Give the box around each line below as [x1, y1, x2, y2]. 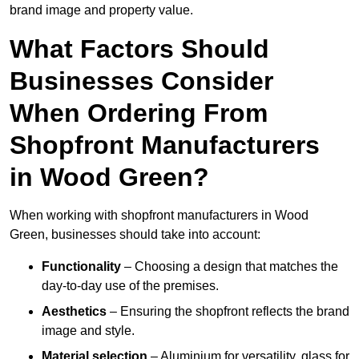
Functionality [42, 260, 121, 274]
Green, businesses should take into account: [10, 228, 260, 242]
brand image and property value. [10, 3, 193, 18]
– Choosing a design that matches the [121, 260, 338, 274]
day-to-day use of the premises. [42, 279, 219, 293]
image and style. [42, 324, 135, 338]
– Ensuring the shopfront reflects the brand [107, 305, 349, 319]
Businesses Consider [10, 67, 273, 96]
